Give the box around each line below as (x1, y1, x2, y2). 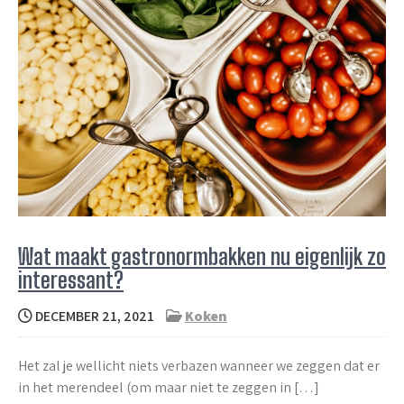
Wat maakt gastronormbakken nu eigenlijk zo (18, 243, 386, 270)
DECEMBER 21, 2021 (32, 306, 154, 326)
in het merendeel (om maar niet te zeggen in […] (18, 377, 319, 397)
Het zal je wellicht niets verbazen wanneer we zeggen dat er (18, 355, 380, 375)
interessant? (18, 266, 124, 293)
